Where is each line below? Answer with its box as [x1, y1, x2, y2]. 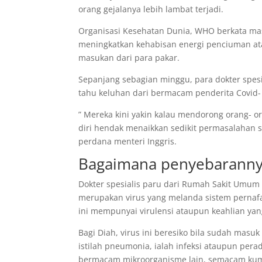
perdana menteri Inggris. [78, 136, 177, 147]
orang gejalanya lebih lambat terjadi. [78, 4, 224, 15]
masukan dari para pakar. [78, 52, 180, 63]
